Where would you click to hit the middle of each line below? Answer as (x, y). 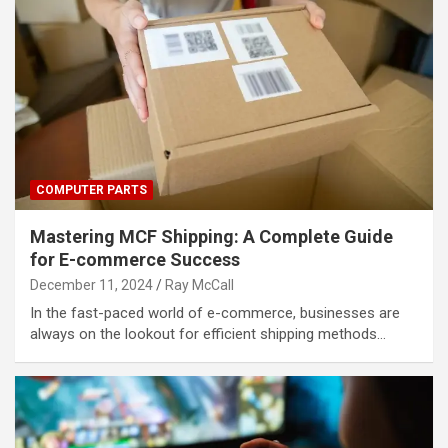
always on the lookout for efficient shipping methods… (208, 333)
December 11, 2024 (91, 284)
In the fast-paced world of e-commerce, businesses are (215, 312)
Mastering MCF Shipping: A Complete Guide (211, 236)
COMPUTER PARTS (91, 189)
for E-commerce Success (135, 259)
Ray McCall (199, 284)
